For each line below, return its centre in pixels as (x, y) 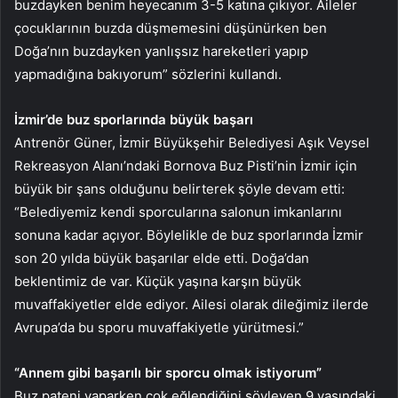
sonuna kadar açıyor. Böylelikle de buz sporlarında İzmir (189, 235)
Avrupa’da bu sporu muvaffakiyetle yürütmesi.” (159, 327)
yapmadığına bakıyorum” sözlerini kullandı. (148, 74)
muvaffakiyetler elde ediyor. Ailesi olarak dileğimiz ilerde (191, 304)
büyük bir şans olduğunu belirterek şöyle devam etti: (179, 188)
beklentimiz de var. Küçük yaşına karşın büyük (158, 281)
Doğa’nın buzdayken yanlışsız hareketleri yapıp (161, 51)
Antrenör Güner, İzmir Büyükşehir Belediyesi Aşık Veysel (192, 142)
